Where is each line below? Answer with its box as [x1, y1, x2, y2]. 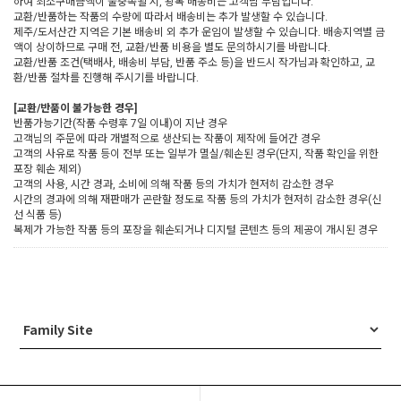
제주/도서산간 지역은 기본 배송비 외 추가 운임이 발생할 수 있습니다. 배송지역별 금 [13, 23, 385, 40]
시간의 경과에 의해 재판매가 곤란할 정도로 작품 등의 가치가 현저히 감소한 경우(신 [13, 191, 381, 208]
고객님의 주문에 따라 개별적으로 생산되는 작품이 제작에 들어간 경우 [13, 130, 320, 147]
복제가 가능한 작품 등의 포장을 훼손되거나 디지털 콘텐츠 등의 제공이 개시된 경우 [13, 221, 378, 238]
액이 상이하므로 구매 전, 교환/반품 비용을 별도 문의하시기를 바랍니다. [13, 38, 330, 55]
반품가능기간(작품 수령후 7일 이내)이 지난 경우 [13, 115, 227, 132]
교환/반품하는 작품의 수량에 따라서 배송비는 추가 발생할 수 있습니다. [13, 8, 328, 25]
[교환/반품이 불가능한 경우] [13, 99, 137, 116]
